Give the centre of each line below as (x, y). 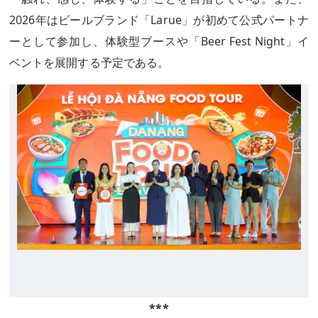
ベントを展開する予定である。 (89, 62)
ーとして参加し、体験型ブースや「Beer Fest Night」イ (159, 41)
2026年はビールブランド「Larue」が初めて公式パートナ (159, 20)
